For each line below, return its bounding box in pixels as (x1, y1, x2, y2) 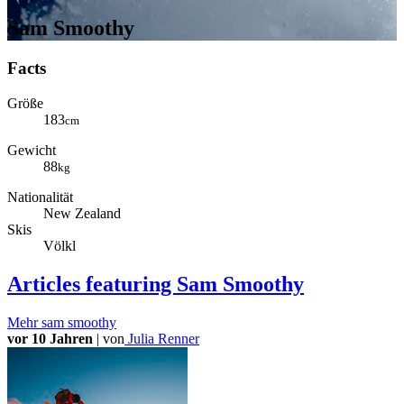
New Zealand (43, 205, 121, 221)
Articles (7, 271, 80, 296)
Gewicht (7, 142, 56, 158)
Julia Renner (124, 330, 199, 346)
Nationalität (7, 188, 73, 205)
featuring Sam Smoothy (80, 271, 304, 296)
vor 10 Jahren (7, 330, 93, 346)
